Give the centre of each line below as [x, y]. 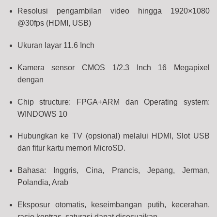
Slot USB [193, 136]
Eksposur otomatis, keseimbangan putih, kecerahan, [113, 204]
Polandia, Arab [43, 183]
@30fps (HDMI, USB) [54, 23]
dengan [32, 79]
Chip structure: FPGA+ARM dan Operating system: [113, 102]
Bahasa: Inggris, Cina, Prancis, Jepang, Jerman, [113, 170]
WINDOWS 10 [42, 114]
